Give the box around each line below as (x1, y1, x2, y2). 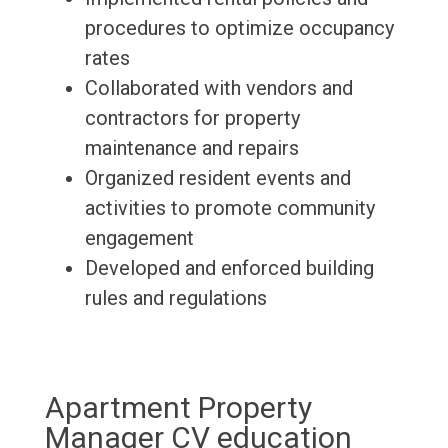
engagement (84, 226, 194, 251)
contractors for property (84, 106, 300, 131)
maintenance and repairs (84, 136, 299, 161)
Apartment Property (44, 390, 312, 426)
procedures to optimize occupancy (84, 16, 394, 41)
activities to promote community (84, 196, 375, 221)
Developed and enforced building (84, 256, 374, 281)
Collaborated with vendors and (84, 76, 353, 101)
